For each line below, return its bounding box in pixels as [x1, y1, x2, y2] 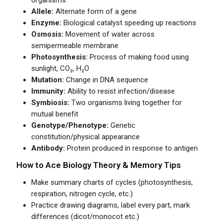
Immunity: [31, 87, 66, 96]
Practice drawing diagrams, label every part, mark [31, 201, 190, 210]
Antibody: [31, 144, 65, 153]
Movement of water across [63, 30, 155, 39]
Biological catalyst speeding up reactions [61, 18, 197, 28]
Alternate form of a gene [54, 7, 137, 16]
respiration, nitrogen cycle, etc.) [31, 189, 133, 199]
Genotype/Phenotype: [31, 121, 109, 130]
